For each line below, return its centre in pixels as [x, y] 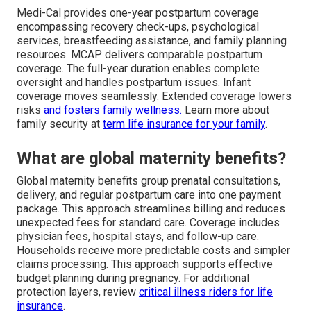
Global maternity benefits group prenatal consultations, [149, 180]
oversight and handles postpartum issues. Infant [134, 82]
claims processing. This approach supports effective [145, 264]
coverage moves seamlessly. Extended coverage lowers [154, 96]
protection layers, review [78, 292]
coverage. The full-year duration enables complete [138, 68]
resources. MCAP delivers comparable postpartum [140, 54]
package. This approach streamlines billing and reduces [151, 208]
